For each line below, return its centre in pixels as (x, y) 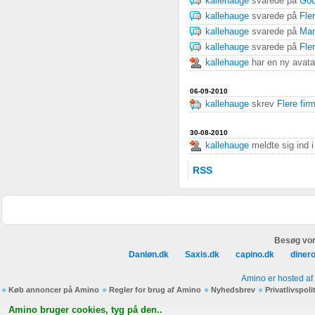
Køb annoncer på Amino (54, 290)
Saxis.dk (202, 255)
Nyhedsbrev (233, 290)
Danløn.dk (149, 255)
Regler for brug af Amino (155, 290)
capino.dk (255, 255)
